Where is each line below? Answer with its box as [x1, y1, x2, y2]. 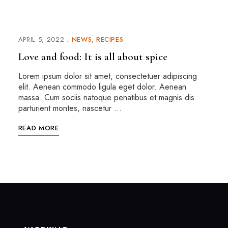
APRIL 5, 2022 [18, 35, 65, 44]
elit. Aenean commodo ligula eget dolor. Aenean [18, 81, 186, 93]
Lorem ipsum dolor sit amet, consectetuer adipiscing [18, 70, 197, 82]
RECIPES [96, 35, 124, 44]
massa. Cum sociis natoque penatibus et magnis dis [18, 92, 194, 103]
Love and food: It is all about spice [18, 50, 167, 63]
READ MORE [18, 123, 59, 133]
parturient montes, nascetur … [18, 102, 122, 114]
